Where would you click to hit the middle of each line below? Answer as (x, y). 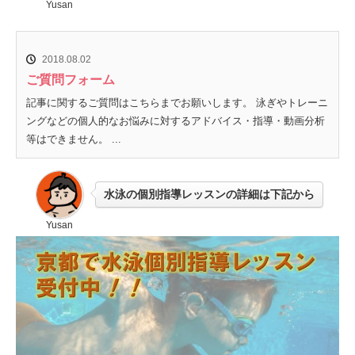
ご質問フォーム (71, 79)
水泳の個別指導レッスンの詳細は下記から (209, 194)
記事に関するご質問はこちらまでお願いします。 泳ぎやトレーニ (177, 102)
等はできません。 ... (74, 139)
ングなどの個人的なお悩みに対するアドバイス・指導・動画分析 (176, 120)
